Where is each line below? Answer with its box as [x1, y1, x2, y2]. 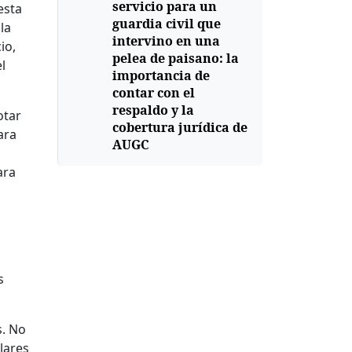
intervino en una [112, 32, 220, 49]
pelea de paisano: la [112, 49, 239, 67]
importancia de [112, 67, 210, 84]
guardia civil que [112, 15, 221, 32]
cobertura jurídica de [112, 119, 247, 136]
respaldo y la [112, 101, 194, 119]
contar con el [112, 84, 195, 101]
